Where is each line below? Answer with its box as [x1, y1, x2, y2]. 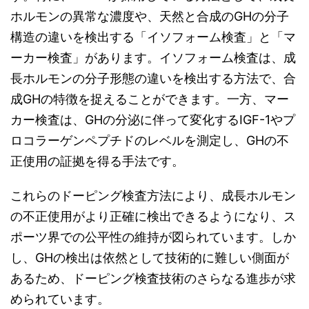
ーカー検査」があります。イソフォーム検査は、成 [10, 50, 296, 65]
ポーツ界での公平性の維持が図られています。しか [10, 230, 296, 244]
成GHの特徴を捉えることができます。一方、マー [10, 92, 289, 106]
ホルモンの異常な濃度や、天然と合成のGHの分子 [10, 9, 289, 23]
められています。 [10, 292, 110, 306]
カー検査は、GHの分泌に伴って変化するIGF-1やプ [10, 112, 295, 127]
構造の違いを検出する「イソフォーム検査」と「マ [10, 30, 296, 44]
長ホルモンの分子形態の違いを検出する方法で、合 [10, 71, 296, 86]
